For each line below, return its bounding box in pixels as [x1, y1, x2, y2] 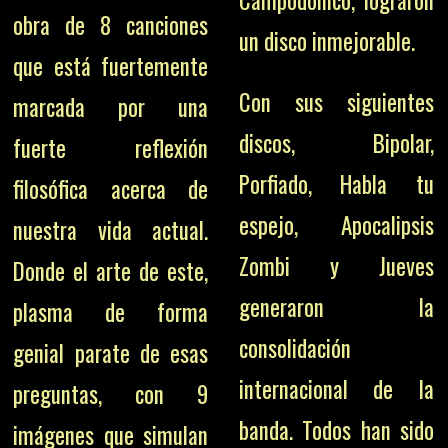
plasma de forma [13, 295, 209, 330]
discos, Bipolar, [238, 126, 434, 161]
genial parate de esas [13, 336, 209, 371]
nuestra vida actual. [13, 213, 209, 248]
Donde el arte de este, [13, 254, 209, 289]
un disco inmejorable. [238, 24, 415, 59]
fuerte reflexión [13, 131, 209, 166]
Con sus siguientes [238, 85, 434, 120]
